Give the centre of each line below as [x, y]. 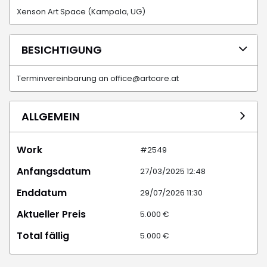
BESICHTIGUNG [62, 50]
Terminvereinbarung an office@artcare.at [98, 79]
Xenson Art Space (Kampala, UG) [83, 12]
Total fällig [43, 236]
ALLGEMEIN [51, 117]
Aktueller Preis [51, 215]
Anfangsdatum [54, 172]
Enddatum [42, 193]
